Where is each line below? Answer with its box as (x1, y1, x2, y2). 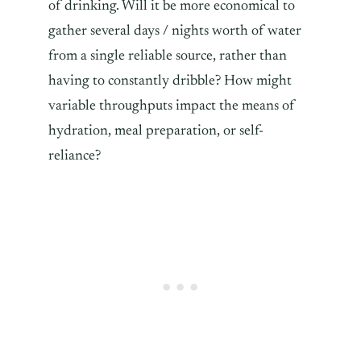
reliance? (48, 148, 101, 164)
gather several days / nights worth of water (48, 23, 301, 39)
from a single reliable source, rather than (48, 48, 287, 64)
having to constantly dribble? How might (48, 73, 292, 89)
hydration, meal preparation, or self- (48, 123, 263, 139)
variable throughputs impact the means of (48, 98, 295, 114)
